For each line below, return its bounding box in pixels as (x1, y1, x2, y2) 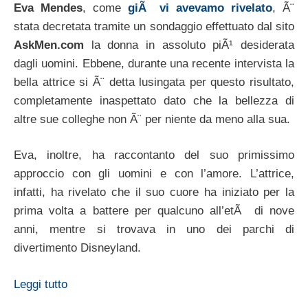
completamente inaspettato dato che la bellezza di (14, 93, 294, 107)
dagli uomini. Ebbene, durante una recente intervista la (14, 56, 294, 70)
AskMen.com (14, 38, 84, 52)
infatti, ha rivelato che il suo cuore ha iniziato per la (14, 186, 294, 199)
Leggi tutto (14, 277, 67, 291)
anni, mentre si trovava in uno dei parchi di (14, 223, 294, 236)
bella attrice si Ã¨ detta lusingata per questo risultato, (14, 75, 294, 89)
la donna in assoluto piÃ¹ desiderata (84, 38, 294, 52)
